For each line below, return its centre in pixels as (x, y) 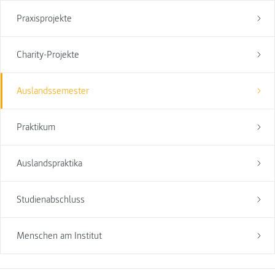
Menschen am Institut (59, 236)
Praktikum (36, 127)
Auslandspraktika (49, 164)
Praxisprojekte (44, 19)
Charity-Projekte (48, 55)
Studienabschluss (50, 200)
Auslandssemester (52, 91)
